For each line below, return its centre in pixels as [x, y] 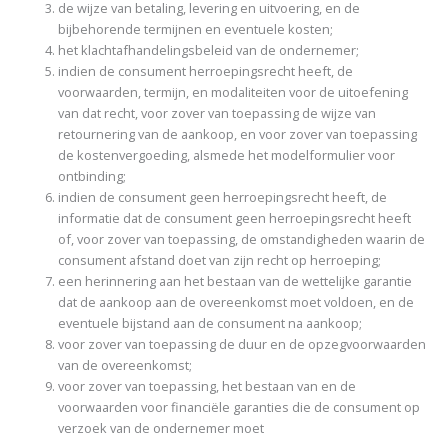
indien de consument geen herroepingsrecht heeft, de [223, 196]
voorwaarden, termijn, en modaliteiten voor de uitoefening [233, 91]
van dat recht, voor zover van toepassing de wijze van [217, 112]
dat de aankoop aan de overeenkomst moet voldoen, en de [236, 301]
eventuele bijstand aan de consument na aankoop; [210, 322]
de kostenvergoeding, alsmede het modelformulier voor [227, 154]
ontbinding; [92, 175]
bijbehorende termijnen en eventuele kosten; [196, 28]
